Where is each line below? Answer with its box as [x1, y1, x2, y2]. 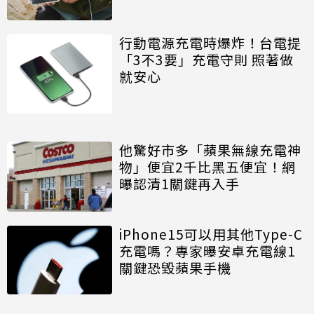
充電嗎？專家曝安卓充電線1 [119, 240, 296, 260]
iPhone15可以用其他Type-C [119, 224, 303, 243]
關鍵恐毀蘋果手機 [119, 257, 231, 277]
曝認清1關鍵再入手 [119, 173, 240, 193]
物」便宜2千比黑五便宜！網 [119, 156, 296, 176]
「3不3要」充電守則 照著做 [119, 50, 294, 69]
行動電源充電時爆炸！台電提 [119, 33, 301, 53]
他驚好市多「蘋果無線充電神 [119, 139, 301, 159]
